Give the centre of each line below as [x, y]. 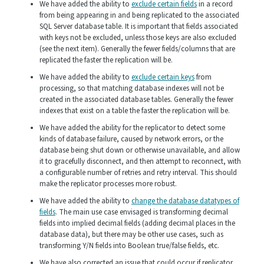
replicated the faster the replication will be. [106, 60]
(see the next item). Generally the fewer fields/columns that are [137, 49]
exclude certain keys [163, 77]
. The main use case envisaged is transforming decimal [141, 212]
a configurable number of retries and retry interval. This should [138, 173]
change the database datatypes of [185, 201]
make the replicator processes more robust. [108, 184]
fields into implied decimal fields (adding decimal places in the [137, 224]
